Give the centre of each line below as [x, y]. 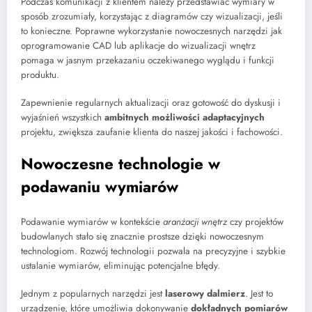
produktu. [40, 75]
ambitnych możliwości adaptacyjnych [185, 117]
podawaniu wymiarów [100, 187]
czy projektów [255, 221]
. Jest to [259, 293]
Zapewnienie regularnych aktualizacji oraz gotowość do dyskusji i [151, 102]
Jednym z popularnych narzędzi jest [93, 293]
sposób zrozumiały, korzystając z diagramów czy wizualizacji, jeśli [152, 16]
